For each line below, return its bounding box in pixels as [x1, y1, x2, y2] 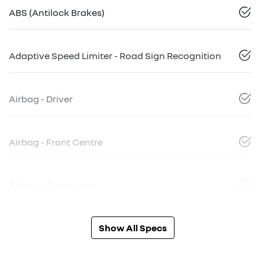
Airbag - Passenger [9, 179, 93, 191]
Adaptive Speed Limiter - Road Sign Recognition [9, 49, 221, 62]
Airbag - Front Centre [9, 135, 103, 148]
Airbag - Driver [9, 92, 73, 105]
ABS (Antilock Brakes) [9, 6, 105, 18]
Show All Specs [98, 221, 167, 234]
